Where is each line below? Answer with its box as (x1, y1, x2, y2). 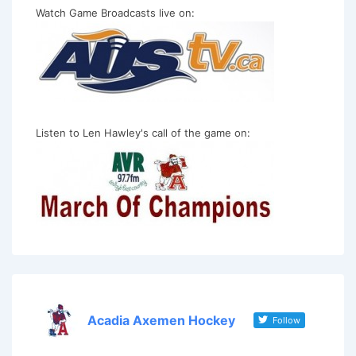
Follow (270, 314, 300, 326)
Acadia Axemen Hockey (87, 311, 235, 328)
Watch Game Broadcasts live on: (36, 6, 195, 19)
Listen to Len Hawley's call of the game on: (36, 126, 250, 139)
